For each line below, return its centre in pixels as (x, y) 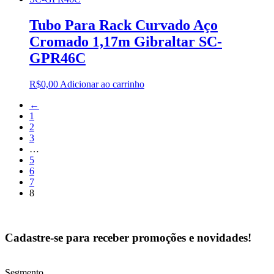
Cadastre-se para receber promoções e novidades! (128, 237)
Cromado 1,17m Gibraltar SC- (126, 42)
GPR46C (57, 58)
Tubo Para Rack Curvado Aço (124, 25)
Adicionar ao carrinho (102, 84)
